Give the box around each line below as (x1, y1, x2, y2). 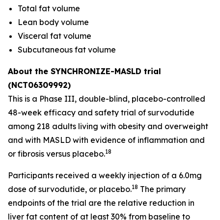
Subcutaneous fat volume (18, 45, 116, 55)
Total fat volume (18, 3, 80, 13)
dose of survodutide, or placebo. (8, 184, 132, 194)
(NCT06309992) (8, 80, 71, 90)
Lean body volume (18, 17, 89, 27)
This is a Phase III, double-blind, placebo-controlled (8, 94, 205, 104)
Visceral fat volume (18, 31, 91, 41)
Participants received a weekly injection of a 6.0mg (8, 170, 202, 180)
